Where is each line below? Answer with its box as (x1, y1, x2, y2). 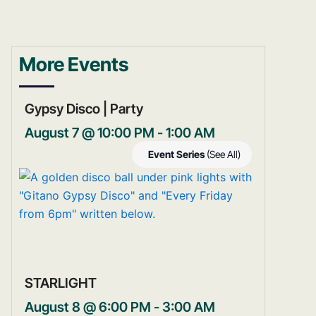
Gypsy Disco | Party (25, 100, 143, 118)
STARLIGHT (25, 274, 97, 291)
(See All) (207, 148, 241, 161)
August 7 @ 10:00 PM (25, 124, 154, 142)
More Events (19, 53, 128, 77)
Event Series (148, 148, 207, 161)
